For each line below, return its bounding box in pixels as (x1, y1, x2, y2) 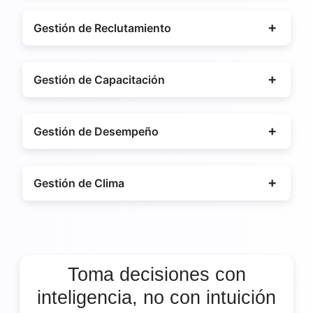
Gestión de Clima (34, 175, 124, 190)
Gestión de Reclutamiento (34, 20, 171, 35)
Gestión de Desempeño (34, 124, 159, 138)
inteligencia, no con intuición (37, 286, 276, 308)
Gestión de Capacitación (34, 72, 165, 87)
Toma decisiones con (67, 263, 246, 285)
